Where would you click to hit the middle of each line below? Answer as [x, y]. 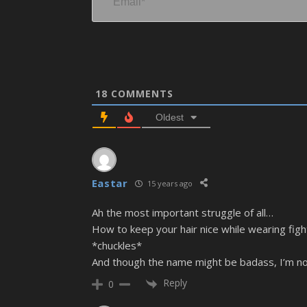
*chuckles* [116, 246]
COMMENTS [140, 94]
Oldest [169, 118]
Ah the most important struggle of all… [182, 213]
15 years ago [169, 183]
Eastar [110, 183]
